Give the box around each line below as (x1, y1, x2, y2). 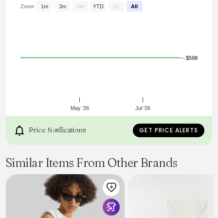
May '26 (71, 105, 90, 111)
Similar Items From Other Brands (6, 155, 178, 170)
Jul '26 (135, 105, 151, 111)
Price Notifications (27, 125, 86, 134)
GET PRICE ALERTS (139, 126, 199, 134)
